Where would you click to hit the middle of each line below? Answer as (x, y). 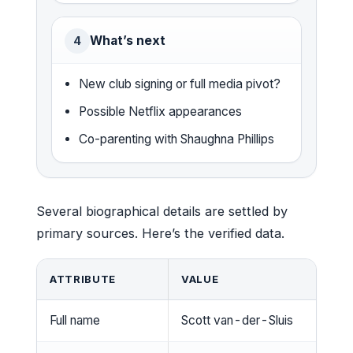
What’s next (128, 40)
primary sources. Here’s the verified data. (160, 233)
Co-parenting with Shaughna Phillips (177, 139)
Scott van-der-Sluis (237, 320)
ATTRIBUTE (83, 279)
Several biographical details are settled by (162, 211)
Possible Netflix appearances (161, 111)
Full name (75, 320)
